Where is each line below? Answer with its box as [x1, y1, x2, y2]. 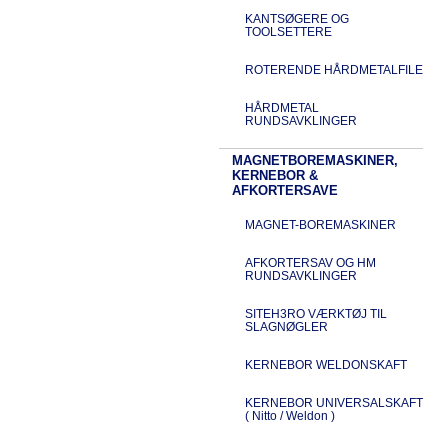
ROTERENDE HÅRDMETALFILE [244, 62, 423, 77]
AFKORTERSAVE [231, 182, 338, 198]
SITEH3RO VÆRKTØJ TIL [244, 306, 387, 321]
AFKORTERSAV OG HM [244, 255, 376, 270]
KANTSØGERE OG [244, 11, 349, 26]
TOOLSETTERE [244, 24, 332, 39]
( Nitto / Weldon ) [244, 408, 335, 423]
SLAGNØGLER [244, 319, 328, 334]
